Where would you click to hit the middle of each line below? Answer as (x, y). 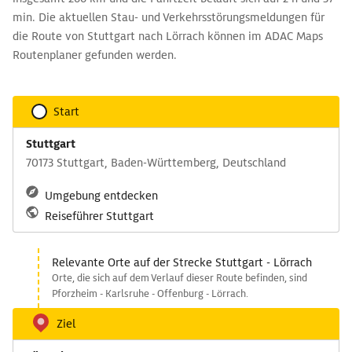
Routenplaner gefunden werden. (95, 55)
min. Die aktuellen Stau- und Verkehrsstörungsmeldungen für (169, 17)
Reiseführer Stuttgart (99, 216)
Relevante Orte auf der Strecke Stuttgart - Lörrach (182, 262)
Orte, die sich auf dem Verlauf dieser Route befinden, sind (180, 278)
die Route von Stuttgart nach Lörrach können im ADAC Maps (168, 36)
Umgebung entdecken (101, 196)
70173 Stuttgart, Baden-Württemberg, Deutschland (156, 163)
